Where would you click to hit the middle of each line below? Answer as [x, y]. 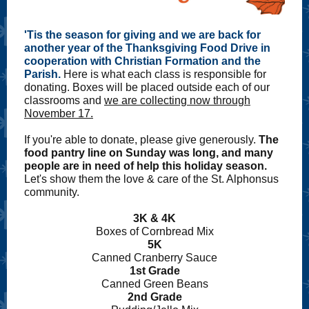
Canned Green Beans [154, 284]
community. [52, 192]
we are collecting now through [177, 100]
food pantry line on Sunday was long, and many [149, 153]
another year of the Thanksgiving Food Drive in [147, 48]
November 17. [59, 113]
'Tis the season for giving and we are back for [142, 35]
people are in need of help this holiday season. [146, 166]
